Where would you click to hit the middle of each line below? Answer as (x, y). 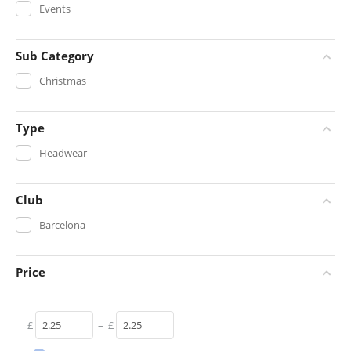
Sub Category (55, 56)
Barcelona (62, 224)
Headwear (63, 152)
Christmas (63, 80)
